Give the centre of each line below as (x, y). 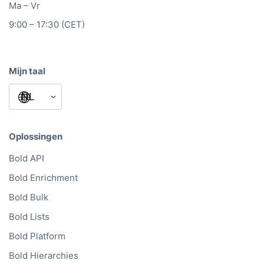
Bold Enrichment (43, 178)
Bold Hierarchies (44, 256)
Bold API (27, 159)
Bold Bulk (29, 197)
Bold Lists (29, 217)
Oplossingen (36, 136)
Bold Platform (37, 236)
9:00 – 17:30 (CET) (47, 25)
